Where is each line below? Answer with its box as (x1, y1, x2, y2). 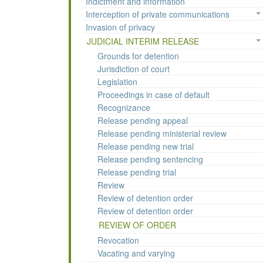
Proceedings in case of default (97, 89, 210, 101)
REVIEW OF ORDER (99, 219, 176, 231)
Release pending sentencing (97, 153, 203, 166)
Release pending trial (97, 166, 176, 178)
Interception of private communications (86, 8, 230, 21)
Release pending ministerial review (97, 127, 227, 140)
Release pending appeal (97, 114, 188, 127)
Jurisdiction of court (97, 63, 170, 75)
